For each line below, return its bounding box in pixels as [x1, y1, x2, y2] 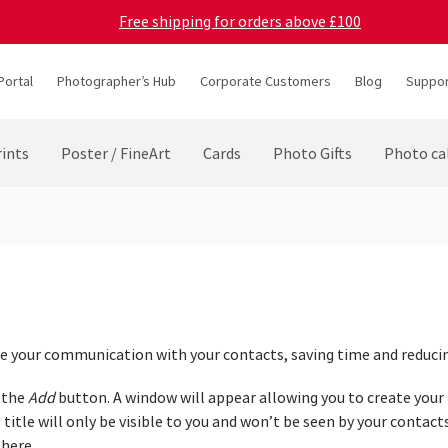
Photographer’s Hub [56, 72, 176, 90]
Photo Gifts [272, 144, 352, 164]
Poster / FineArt [60, 144, 171, 164]
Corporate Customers [199, 72, 331, 90]
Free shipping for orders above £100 [119, 11, 361, 32]
